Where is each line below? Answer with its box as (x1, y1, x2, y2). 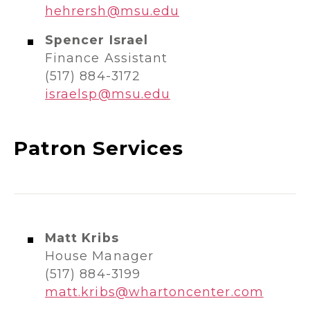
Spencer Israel (45, 33, 148, 47)
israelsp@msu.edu (45, 86, 171, 101)
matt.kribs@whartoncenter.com (45, 284, 264, 299)
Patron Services (14, 136, 183, 160)
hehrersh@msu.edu (45, 3, 180, 18)
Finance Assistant (45, 51, 168, 65)
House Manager (45, 248, 154, 263)
